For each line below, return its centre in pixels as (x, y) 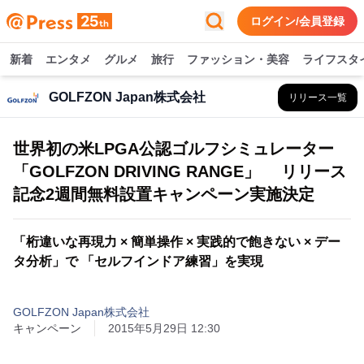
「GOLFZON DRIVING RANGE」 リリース (180, 171)
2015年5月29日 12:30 (164, 328)
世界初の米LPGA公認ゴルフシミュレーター (173, 149)
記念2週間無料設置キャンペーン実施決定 (164, 194)
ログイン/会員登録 (297, 21)
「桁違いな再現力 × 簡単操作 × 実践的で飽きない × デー (177, 242)
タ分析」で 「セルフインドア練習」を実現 (138, 261)
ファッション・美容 (238, 59)
